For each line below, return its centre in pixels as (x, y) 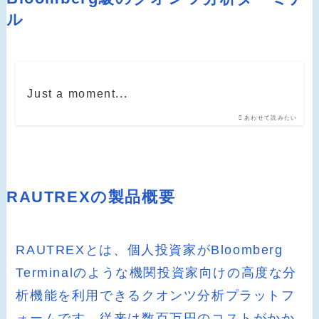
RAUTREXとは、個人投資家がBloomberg (150, 250)
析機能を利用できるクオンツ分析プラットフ (156, 295)
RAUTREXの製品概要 (91, 197)
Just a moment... (78, 93)
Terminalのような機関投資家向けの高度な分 (157, 272)
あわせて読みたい (271, 117)
